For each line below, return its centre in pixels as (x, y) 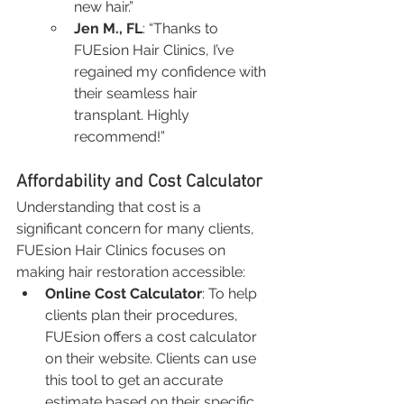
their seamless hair (138, 93)
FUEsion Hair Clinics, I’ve (156, 50)
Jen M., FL (108, 28)
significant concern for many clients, (137, 228)
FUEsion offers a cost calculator (153, 336)
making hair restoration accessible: (131, 271)
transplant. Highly (133, 115)
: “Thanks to (182, 28)
